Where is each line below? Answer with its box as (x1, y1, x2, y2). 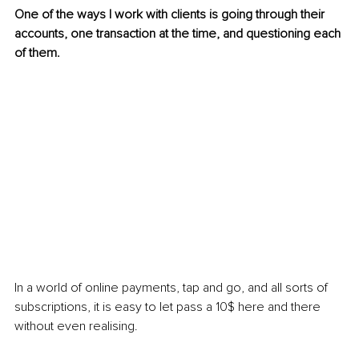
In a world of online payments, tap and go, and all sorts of (14, 280, 331, 296)
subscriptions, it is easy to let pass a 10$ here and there (14, 299, 324, 316)
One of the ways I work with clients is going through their (14, 6, 328, 23)
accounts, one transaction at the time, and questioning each (14, 26, 344, 42)
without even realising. (14, 318, 138, 335)
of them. (14, 45, 60, 62)
